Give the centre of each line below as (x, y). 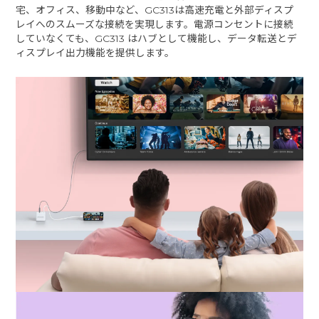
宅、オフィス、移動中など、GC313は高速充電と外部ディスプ (155, 10)
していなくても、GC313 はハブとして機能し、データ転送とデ (157, 38)
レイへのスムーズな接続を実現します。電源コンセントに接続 (155, 24)
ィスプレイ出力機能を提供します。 (95, 52)
